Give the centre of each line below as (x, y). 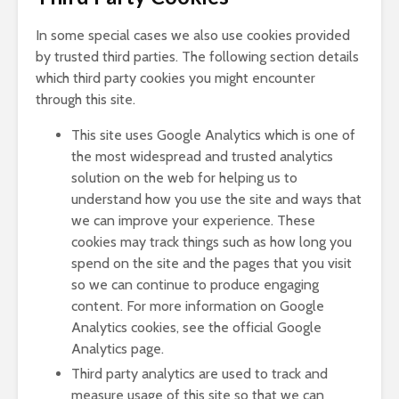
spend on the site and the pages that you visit (212, 263)
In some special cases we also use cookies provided (193, 35)
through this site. (85, 99)
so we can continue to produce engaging (195, 285)
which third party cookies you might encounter (175, 78)
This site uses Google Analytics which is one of (213, 135)
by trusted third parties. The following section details (197, 57)
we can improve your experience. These (193, 220)
